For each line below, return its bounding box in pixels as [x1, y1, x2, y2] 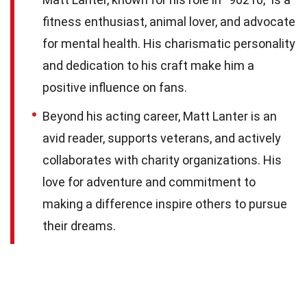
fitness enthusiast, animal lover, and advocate [42, 14, 295, 29]
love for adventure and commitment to [42, 174, 256, 189]
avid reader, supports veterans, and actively [42, 130, 281, 145]
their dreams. [42, 218, 116, 233]
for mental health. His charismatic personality [42, 36, 295, 51]
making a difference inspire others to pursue [42, 196, 287, 211]
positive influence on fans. [42, 79, 187, 95]
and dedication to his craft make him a [42, 58, 254, 73]
